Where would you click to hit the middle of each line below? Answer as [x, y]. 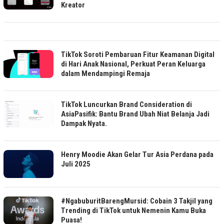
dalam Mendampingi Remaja [105, 73]
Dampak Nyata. [84, 123]
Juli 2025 [76, 164]
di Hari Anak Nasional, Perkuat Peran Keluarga [133, 64]
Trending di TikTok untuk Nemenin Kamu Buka [133, 210]
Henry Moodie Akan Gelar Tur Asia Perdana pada [137, 154]
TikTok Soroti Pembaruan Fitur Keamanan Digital [138, 54]
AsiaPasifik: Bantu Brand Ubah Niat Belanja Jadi [135, 114]
